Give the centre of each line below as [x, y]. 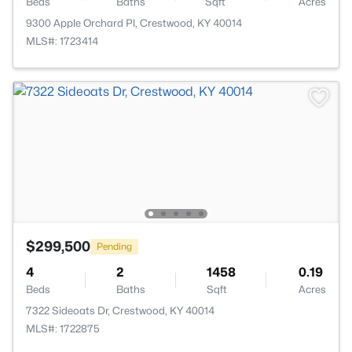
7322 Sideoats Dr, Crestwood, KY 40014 [120, 310]
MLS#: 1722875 [63, 328]
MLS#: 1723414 [62, 41]
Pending [114, 246]
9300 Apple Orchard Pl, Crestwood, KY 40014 [134, 23]
